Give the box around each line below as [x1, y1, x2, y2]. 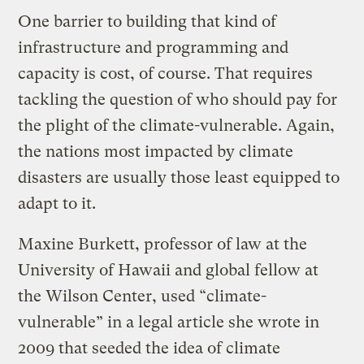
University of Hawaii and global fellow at [18, 260, 319, 279]
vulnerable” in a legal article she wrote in [18, 312, 320, 331]
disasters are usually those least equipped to [18, 167, 340, 187]
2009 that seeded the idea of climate [18, 338, 281, 357]
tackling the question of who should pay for [18, 89, 338, 109]
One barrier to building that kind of [18, 11, 277, 31]
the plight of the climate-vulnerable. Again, [18, 115, 336, 135]
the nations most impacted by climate [18, 141, 294, 161]
